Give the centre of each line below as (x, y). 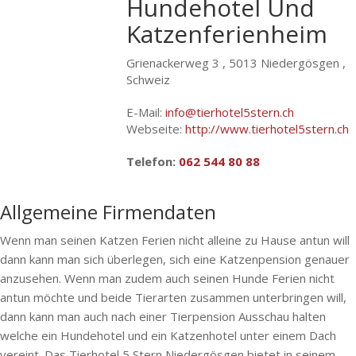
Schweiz (149, 79)
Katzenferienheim (227, 34)
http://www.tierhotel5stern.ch (267, 129)
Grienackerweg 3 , (178, 63)
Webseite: (156, 129)
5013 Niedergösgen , (288, 63)
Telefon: (153, 161)
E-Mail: (146, 112)
